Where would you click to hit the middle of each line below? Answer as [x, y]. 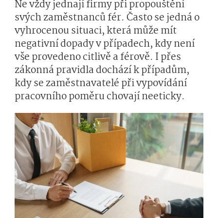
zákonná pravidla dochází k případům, [102, 71]
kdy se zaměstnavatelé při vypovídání [101, 84]
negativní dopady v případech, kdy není [105, 44]
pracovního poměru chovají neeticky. [100, 97]
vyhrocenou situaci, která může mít [96, 31]
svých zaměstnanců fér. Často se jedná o [107, 18]
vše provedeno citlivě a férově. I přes [98, 57]
